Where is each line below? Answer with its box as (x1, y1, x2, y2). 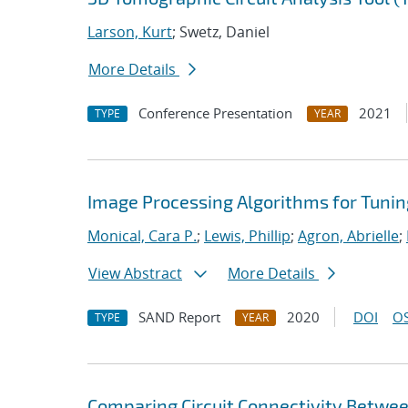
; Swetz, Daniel (172, 22, 270, 42)
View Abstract (88, 263, 182, 283)
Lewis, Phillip (204, 226, 291, 246)
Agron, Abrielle (298, 226, 399, 246)
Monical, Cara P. (87, 226, 197, 246)
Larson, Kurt (87, 22, 172, 42)
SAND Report (138, 308, 220, 326)
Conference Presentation (138, 104, 292, 122)
